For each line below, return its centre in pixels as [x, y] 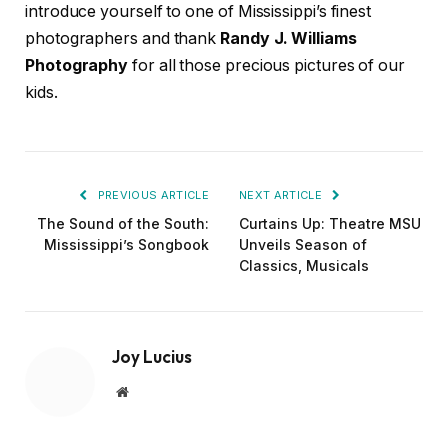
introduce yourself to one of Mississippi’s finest [198, 12]
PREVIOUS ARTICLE [151, 195]
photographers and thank [123, 39]
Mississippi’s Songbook [126, 245]
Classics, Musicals [304, 266]
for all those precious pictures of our [267, 66]
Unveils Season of [303, 245]
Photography [77, 66]
